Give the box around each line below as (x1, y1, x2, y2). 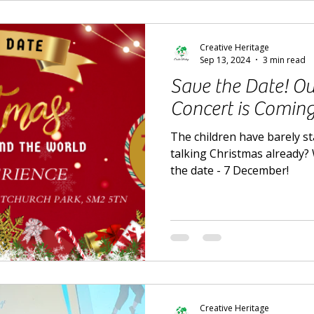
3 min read (263, 53, 306, 66)
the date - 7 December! (170, 162, 289, 178)
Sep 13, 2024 (200, 53, 250, 66)
